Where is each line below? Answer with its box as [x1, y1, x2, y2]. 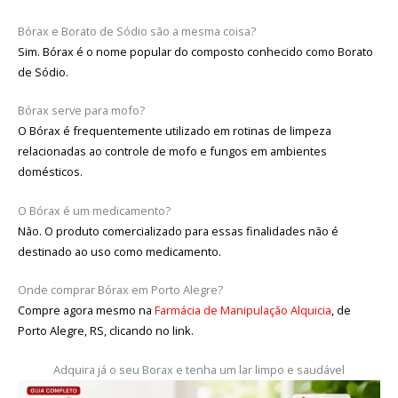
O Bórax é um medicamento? [17, 202, 171, 219]
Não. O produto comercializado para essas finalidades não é [17, 222, 338, 239]
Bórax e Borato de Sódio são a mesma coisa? [17, 23, 256, 40]
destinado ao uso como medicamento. [17, 243, 221, 259]
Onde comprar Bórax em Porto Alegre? [17, 282, 223, 298]
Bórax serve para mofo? [17, 102, 145, 119]
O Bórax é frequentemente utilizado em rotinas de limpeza [17, 123, 331, 139]
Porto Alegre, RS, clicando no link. [17, 322, 194, 339]
